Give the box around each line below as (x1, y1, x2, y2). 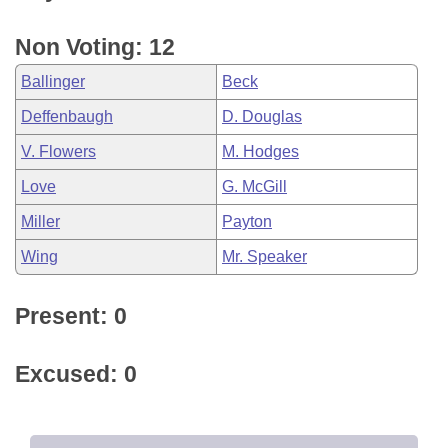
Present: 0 (15, 303, 127, 329)
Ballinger (21, 73, 85, 90)
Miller (21, 213, 60, 230)
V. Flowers (21, 143, 96, 160)
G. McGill (222, 178, 287, 195)
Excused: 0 (15, 361, 137, 387)
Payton (222, 213, 272, 230)
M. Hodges (222, 143, 299, 160)
